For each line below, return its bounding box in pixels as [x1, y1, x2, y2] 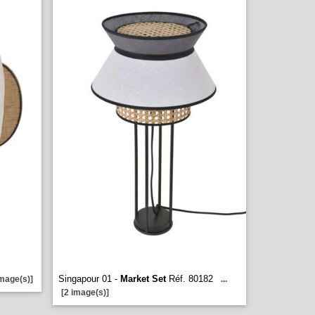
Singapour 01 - [58, 274, 120, 284]
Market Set [120, 274, 166, 284]
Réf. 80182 [166, 274, 213, 284]
